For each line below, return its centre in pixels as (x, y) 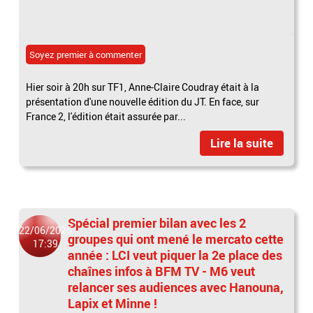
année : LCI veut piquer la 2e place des (175, 255)
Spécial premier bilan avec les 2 (157, 223)
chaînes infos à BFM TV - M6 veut (162, 271)
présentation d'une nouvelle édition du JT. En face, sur (143, 101)
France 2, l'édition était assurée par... (106, 116)
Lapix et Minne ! (113, 303)
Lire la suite (241, 143)
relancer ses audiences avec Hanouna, (176, 287)
